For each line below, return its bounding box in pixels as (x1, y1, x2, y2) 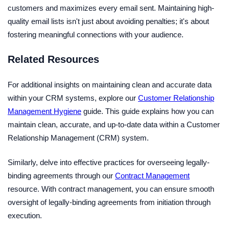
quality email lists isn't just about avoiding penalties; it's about (8, 17, 209, 26)
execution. (8, 211, 42, 220)
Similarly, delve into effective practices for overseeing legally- (8, 158, 210, 167)
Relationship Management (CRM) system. (8, 133, 149, 142)
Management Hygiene (8, 107, 81, 116)
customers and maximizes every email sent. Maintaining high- (8, 4, 214, 12)
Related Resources (8, 53, 99, 65)
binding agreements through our (8, 171, 115, 180)
